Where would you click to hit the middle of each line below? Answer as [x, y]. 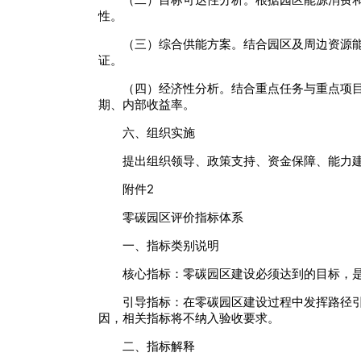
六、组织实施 [159, 133]
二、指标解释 [159, 346]
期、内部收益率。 [147, 105]
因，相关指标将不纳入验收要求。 [189, 318]
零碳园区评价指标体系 [183, 218]
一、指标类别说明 [171, 246]
